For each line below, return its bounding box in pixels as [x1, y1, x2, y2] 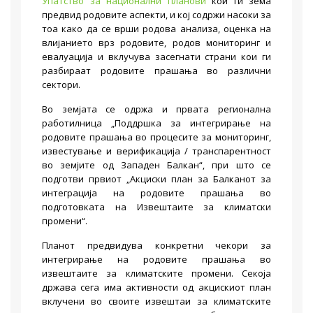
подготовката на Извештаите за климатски [42, 201, 271, 213]
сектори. [42, 78, 80, 91]
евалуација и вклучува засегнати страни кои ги [42, 50, 271, 63]
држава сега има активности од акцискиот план [42, 281, 271, 293]
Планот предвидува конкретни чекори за [42, 239, 271, 252]
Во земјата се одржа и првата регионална [42, 103, 271, 115]
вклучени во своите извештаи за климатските [42, 295, 271, 307]
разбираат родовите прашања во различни [42, 64, 271, 77]
